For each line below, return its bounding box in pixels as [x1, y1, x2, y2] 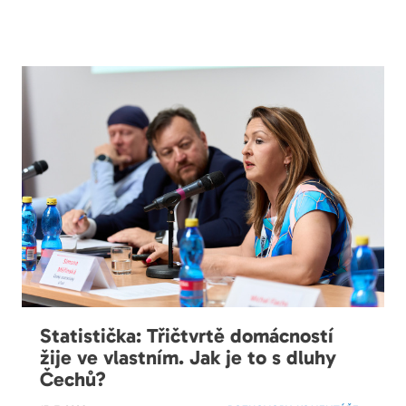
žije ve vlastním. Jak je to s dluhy [40, 345, 337, 371]
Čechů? [40, 367, 107, 392]
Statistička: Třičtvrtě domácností [40, 324, 334, 349]
